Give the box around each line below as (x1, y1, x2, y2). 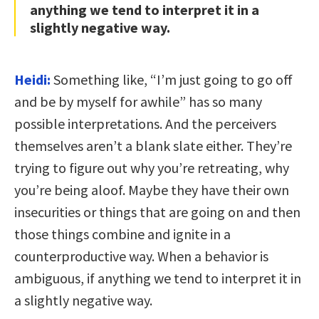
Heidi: (14, 70, 51, 88)
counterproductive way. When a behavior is (14, 246, 268, 265)
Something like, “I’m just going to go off (51, 70, 293, 88)
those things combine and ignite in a (14, 224, 231, 243)
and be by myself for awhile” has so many (14, 92, 262, 110)
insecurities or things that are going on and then (14, 202, 300, 221)
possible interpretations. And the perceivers (14, 114, 276, 132)
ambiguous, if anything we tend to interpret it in (14, 268, 301, 287)
